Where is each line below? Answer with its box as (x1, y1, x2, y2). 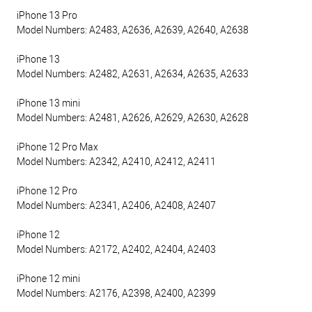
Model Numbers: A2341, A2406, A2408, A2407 (17, 200, 216, 212)
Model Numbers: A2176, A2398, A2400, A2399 (17, 288, 216, 299)
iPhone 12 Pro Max (17, 141, 98, 153)
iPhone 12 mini (17, 273, 80, 285)
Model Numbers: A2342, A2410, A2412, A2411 (17, 156, 216, 168)
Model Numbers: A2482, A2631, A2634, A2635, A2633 (17, 68, 249, 80)
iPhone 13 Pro (17, 10, 77, 22)
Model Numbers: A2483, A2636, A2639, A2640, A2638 (17, 24, 249, 36)
